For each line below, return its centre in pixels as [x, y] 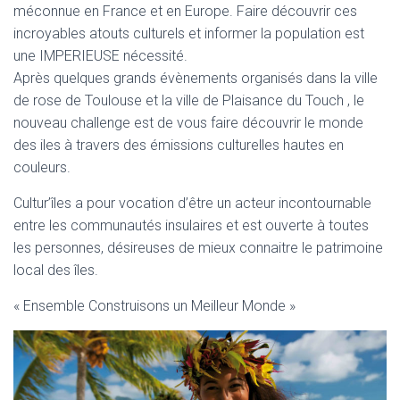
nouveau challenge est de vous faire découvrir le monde [188, 123]
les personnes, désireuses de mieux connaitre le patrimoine [198, 248]
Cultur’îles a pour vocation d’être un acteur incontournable [192, 203]
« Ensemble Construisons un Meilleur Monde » [154, 306]
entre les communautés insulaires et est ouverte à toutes [191, 225]
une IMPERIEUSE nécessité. [100, 56]
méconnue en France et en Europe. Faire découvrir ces [185, 11]
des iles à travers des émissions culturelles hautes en [179, 145]
